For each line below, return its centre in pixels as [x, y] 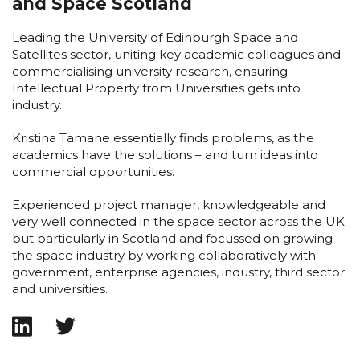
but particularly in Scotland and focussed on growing [172, 238]
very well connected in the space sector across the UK [178, 221]
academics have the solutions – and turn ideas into [165, 154]
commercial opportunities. [93, 171]
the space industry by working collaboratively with [164, 255]
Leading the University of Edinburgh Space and [155, 37]
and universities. [60, 288]
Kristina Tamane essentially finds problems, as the [163, 137]
